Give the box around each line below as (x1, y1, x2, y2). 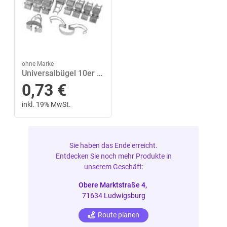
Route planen (96, 211, 140, 219)
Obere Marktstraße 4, (79, 180, 148, 189)
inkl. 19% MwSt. (22, 100, 71, 108)
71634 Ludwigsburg (82, 191, 145, 200)
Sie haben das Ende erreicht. (69, 141, 158, 150)
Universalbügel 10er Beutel (97, 68, 103, 79)
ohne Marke (22, 60, 54, 68)
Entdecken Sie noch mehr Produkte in (55, 152, 172, 161)
